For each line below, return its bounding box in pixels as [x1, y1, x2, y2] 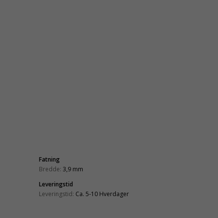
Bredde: [39, 164, 61, 173]
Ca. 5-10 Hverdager [75, 189, 129, 198]
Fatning [39, 155, 60, 163]
